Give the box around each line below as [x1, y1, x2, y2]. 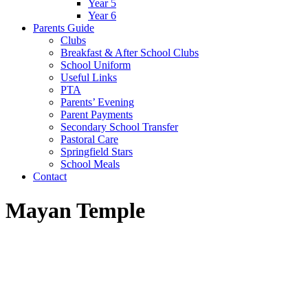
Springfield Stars [60, 146, 133, 158]
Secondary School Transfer [60, 121, 178, 133]
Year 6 [88, 10, 116, 22]
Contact [33, 170, 67, 183]
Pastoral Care [60, 133, 118, 146]
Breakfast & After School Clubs [60, 47, 199, 59]
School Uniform [60, 59, 131, 71]
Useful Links [60, 71, 117, 84]
